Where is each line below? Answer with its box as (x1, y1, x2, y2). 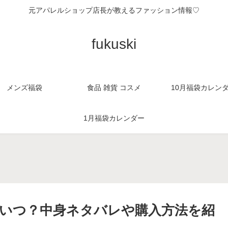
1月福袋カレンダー (83, 113, 145, 122)
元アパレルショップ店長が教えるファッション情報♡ (28, 6, 199, 15)
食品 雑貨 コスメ (87, 83, 141, 92)
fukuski (92, 36, 136, 52)
